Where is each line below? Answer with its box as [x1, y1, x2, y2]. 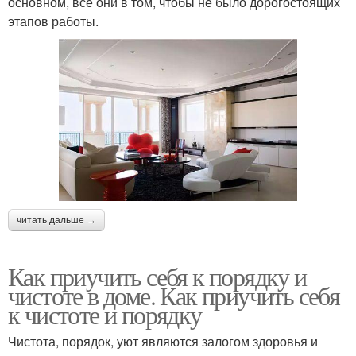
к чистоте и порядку [8, 296, 202, 331]
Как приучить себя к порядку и [8, 258, 307, 293]
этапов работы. [8, 11, 99, 30]
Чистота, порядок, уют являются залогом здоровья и [8, 331, 318, 350]
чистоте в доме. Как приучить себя [8, 277, 340, 312]
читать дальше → [17, 214, 96, 226]
